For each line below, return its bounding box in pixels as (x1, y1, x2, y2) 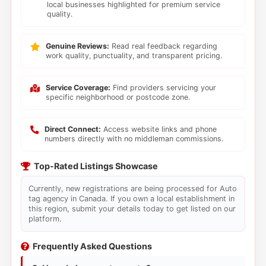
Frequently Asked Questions (32, 241, 152, 251)
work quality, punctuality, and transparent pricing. (45, 51, 222, 60)
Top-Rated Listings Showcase (33, 161, 158, 171)
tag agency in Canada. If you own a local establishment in (28, 194, 235, 203)
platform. (28, 214, 62, 223)
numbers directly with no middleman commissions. (44, 134, 223, 143)
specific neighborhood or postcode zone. (45, 93, 190, 102)
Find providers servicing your (110, 83, 216, 92)
